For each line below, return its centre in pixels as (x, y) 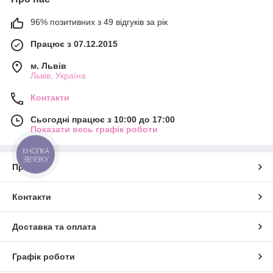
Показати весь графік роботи (94, 129)
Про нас (29, 167)
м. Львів (48, 66)
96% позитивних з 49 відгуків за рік (99, 22)
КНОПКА (36, 151)
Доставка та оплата (54, 226)
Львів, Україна (58, 75)
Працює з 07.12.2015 (74, 44)
